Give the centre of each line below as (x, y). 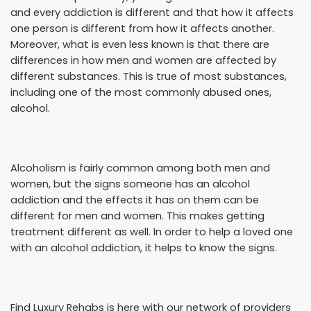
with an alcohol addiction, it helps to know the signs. (145, 247)
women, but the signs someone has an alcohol (130, 184)
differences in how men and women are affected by (143, 60)
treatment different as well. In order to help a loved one (152, 232)
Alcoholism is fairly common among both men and (140, 168)
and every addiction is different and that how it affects (152, 12)
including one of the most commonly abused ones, (141, 92)
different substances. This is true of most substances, (149, 76)
